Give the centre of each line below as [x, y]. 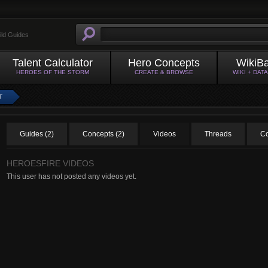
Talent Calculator [53, 63]
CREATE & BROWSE [164, 72]
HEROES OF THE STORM [53, 72]
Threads [218, 134]
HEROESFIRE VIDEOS [50, 163]
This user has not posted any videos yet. [71, 176]
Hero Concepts [164, 63]
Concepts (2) [103, 134]
